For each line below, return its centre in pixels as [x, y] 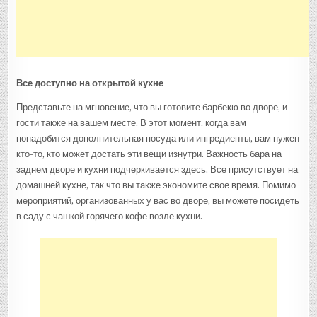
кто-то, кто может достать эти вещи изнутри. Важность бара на [149, 154]
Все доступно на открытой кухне [90, 83]
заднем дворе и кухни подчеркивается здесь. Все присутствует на [157, 169]
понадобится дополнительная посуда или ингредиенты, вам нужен [158, 138]
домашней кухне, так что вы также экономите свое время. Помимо [156, 185]
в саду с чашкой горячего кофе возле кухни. [110, 216]
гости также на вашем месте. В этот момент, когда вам [132, 122]
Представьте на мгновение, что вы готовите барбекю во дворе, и [152, 107]
